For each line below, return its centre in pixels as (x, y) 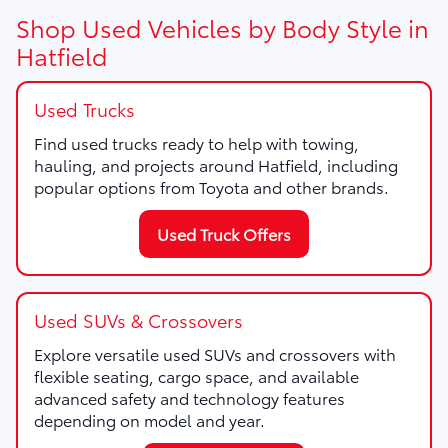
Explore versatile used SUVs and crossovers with (215, 353)
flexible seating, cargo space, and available (196, 375)
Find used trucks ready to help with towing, (196, 142)
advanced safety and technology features (189, 397)
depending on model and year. (149, 419)
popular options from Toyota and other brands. (211, 186)
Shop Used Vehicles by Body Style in (222, 26)
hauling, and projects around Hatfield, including (216, 164)
